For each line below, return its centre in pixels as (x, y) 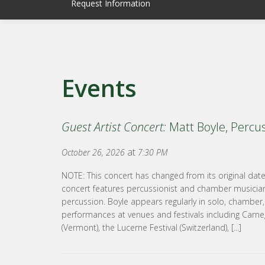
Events (99, 88)
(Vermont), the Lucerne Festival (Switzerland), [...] (151, 227)
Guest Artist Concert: (114, 127)
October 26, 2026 (93, 152)
